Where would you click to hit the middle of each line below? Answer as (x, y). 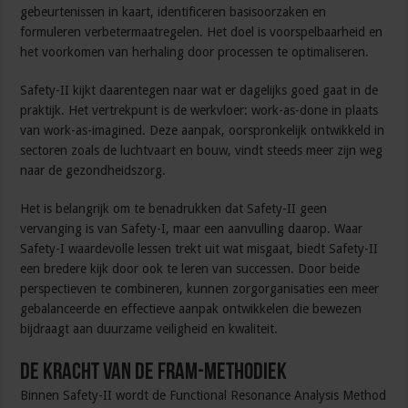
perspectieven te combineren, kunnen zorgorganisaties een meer (200, 289)
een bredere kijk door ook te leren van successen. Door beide (190, 269)
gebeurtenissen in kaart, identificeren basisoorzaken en (173, 12)
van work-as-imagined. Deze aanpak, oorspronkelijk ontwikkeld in (203, 131)
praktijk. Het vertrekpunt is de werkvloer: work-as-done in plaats (199, 111)
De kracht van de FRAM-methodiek (154, 373)
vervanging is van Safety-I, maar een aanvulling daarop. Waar (192, 229)
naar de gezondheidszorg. (93, 171)
